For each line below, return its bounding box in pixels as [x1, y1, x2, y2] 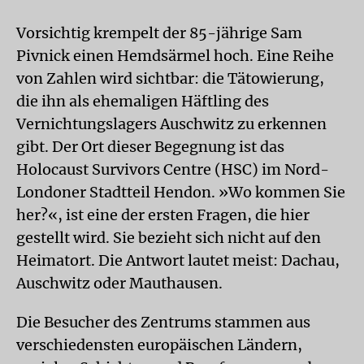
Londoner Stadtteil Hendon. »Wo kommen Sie [16, 183, 345, 201]
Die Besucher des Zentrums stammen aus [16, 313, 310, 331]
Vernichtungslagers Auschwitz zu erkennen [16, 115, 327, 133]
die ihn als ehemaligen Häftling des [16, 92, 269, 110]
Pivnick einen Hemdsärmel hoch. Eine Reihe [16, 46, 334, 65]
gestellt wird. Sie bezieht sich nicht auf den [16, 228, 321, 247]
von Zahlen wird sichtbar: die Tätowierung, [16, 69, 324, 88]
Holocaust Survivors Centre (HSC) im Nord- [16, 160, 329, 179]
